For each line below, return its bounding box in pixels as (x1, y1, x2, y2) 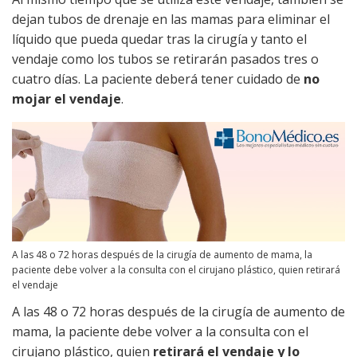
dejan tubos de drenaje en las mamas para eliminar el (12, 10, 330, 28)
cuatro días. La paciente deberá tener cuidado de (12, 69, 304, 88)
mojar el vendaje (12, 89, 121, 108)
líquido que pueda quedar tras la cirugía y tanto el (12, 29, 307, 48)
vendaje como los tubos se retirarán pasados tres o (12, 49, 319, 68)
